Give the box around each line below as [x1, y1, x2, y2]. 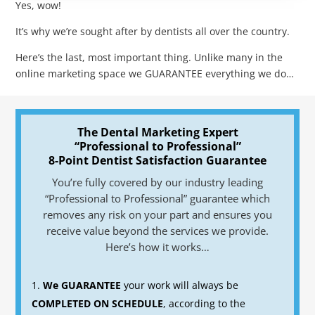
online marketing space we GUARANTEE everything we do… [15, 66, 295, 80]
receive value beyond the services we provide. [46, 223, 269, 238]
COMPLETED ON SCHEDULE [32, 296, 164, 310]
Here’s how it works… [105, 239, 210, 254]
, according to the [163, 296, 246, 310]
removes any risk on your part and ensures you [43, 207, 272, 221]
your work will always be [121, 278, 239, 292]
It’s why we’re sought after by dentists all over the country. [15, 24, 290, 38]
